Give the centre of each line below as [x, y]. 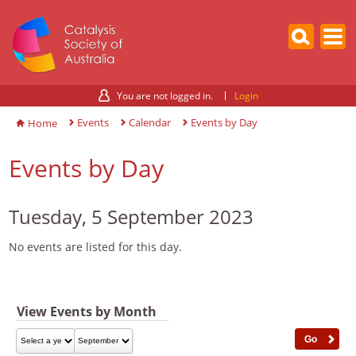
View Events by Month [87, 311]
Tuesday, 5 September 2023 [132, 216]
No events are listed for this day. [96, 246]
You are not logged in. [164, 95]
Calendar [150, 123]
